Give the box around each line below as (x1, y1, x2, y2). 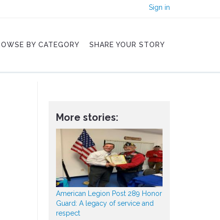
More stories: (55, 111, 118, 123)
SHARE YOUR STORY (89, 41, 165, 49)
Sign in (149, 3, 170, 11)
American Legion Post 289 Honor (55, 190, 162, 198)
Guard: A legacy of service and (55, 199, 154, 208)
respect (55, 209, 80, 218)
